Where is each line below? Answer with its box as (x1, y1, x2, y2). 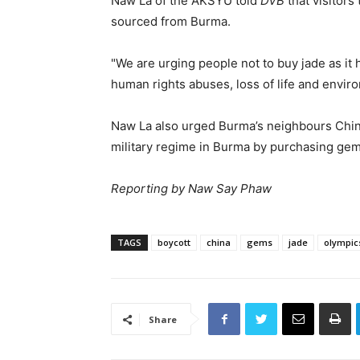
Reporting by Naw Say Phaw (111, 181, 272, 197)
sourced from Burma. (111, 14, 231, 30)
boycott (157, 236, 190, 249)
